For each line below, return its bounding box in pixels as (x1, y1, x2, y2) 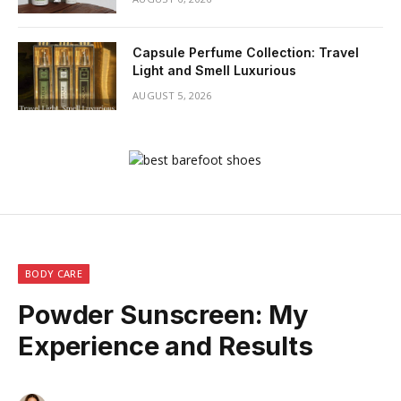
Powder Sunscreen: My (18, 299, 309, 331)
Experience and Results (18, 330, 313, 363)
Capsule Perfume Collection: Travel (132, 45, 359, 61)
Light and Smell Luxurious (132, 63, 296, 79)
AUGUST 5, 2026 (132, 89, 212, 103)
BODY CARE (25, 267, 82, 281)
